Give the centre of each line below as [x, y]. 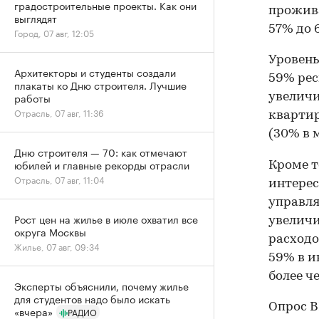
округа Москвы [50, 231]
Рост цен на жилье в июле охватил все [106, 219]
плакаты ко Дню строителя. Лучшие [100, 85]
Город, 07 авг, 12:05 [54, 32]
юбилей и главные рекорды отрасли [102, 164]
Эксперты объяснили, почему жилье [101, 286]
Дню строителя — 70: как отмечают [101, 152]
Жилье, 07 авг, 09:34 [57, 246]
